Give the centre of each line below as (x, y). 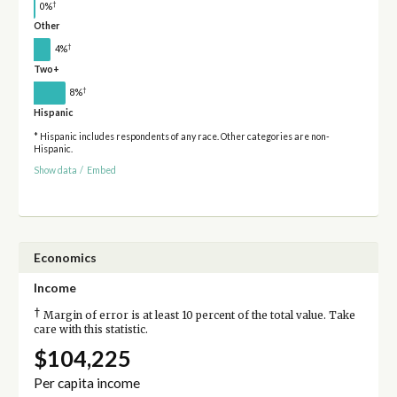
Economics (65, 258)
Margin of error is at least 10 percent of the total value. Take (198, 316)
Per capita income (86, 382)
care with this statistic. (90, 330)
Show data (55, 171)
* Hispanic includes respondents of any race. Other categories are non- (181, 136)
